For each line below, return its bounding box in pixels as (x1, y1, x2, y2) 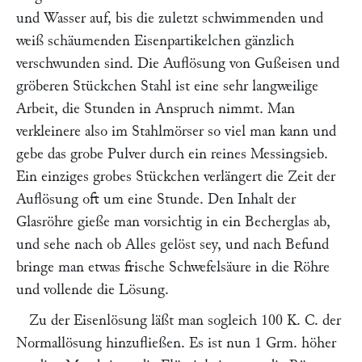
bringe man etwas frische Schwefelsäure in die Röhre (16, 259, 330, 275)
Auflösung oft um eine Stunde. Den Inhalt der (16, 192, 296, 207)
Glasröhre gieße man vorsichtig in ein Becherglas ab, (16, 214, 330, 229)
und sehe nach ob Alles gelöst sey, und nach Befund (16, 237, 329, 252)
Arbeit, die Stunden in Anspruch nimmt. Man (16, 101, 295, 116)
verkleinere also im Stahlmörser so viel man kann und (16, 124, 336, 139)
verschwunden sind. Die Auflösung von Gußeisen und (16, 56, 339, 71)
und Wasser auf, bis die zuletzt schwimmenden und (16, 11, 323, 26)
